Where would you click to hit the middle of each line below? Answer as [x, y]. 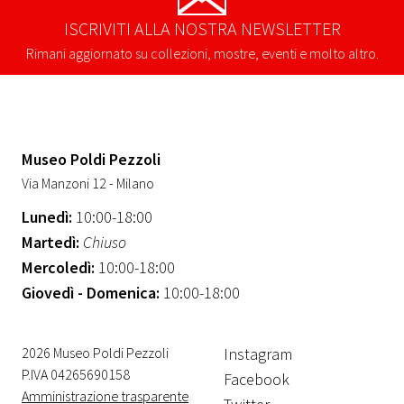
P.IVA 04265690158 [76, 374]
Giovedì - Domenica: [91, 292]
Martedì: [50, 242]
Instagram [258, 353]
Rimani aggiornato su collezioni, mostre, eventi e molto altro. [202, 53]
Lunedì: [47, 216]
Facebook [257, 379]
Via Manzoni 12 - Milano [88, 183]
